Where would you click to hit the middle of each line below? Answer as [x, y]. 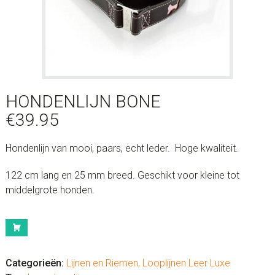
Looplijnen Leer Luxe [186, 263]
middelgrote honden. [50, 190]
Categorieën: [34, 263]
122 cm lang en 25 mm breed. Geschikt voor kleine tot [122, 175]
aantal [18, 246]
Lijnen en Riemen [102, 263]
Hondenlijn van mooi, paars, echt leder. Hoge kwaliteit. [122, 148]
